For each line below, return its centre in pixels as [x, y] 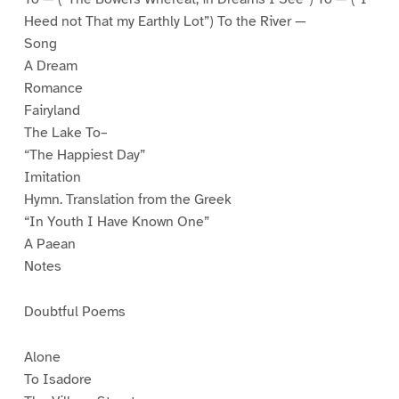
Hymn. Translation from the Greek [127, 199]
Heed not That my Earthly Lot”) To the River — [165, 21]
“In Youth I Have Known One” [116, 221]
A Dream [50, 65]
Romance [53, 88]
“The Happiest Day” [84, 155]
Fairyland [52, 110]
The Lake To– [65, 132]
